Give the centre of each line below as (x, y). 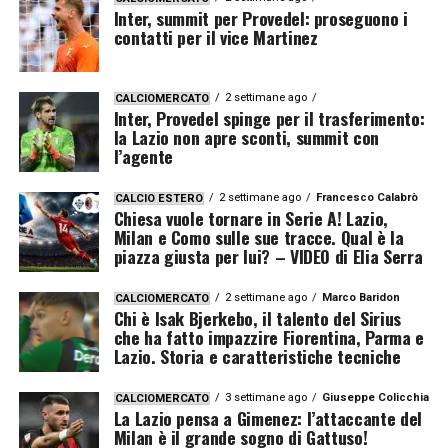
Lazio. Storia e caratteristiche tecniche (257, 355)
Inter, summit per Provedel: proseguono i (260, 17)
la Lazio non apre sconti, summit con (246, 136)
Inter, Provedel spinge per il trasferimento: (269, 117)
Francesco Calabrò (366, 197)
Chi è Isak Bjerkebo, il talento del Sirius (257, 317)
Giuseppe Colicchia (375, 397)
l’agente (143, 155)
